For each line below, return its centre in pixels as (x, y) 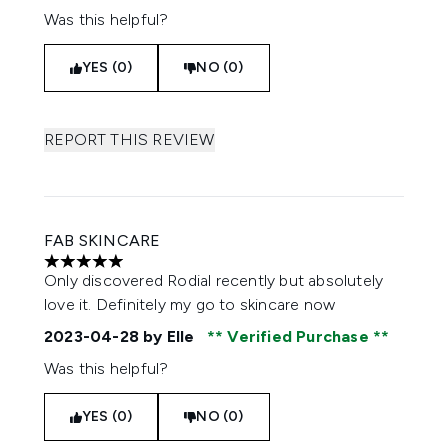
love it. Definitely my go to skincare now (190, 304)
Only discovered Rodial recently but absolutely (214, 280)
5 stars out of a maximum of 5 (152, 271)
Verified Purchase (298, 336)
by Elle (169, 336)
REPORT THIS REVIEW (129, 139)
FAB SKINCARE (102, 240)
